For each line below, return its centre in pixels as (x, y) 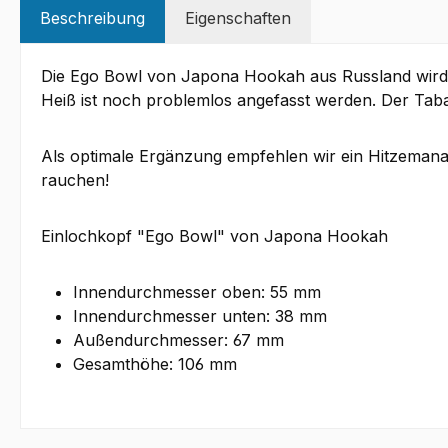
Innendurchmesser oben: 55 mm (197, 292)
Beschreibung (92, 18)
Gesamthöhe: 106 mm (155, 364)
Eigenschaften (238, 18)
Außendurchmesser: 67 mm (178, 340)
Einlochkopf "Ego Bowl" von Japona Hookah (214, 236)
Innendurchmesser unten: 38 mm (200, 316)
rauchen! (75, 180)
